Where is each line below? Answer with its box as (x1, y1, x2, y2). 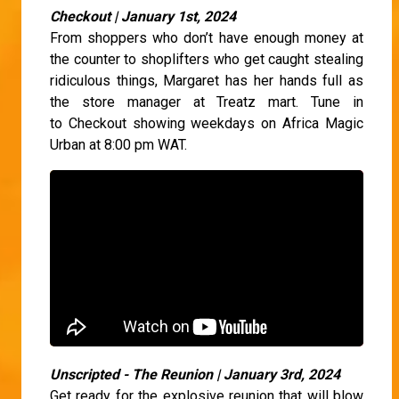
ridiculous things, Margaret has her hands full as (50, 71, 363, 89)
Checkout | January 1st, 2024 (50, 7, 243, 25)
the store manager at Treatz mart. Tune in (50, 93, 363, 110)
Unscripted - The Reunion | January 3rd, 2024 (50, 365, 347, 383)
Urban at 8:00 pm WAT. (50, 135, 187, 153)
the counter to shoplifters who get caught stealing (50, 50, 363, 68)
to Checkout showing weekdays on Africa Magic (50, 114, 363, 132)
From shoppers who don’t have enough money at (50, 28, 363, 46)
